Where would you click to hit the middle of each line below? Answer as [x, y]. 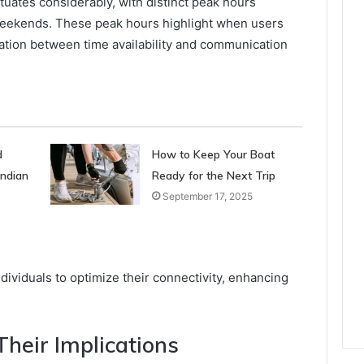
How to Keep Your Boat [213, 154]
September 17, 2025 [207, 196]
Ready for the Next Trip [215, 175]
